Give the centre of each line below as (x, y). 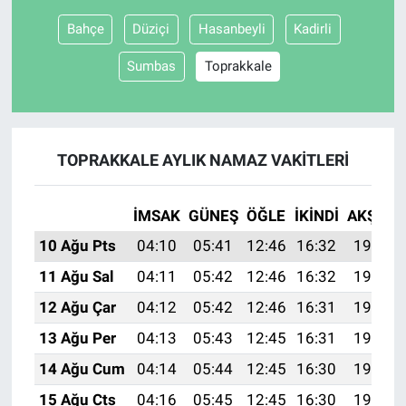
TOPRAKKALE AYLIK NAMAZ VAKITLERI (203, 160)
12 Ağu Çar (77, 307)
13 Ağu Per (77, 338)
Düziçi (151, 29)
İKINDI (316, 216)
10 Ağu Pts (77, 246)
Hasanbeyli (232, 29)
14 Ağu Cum (82, 369)
